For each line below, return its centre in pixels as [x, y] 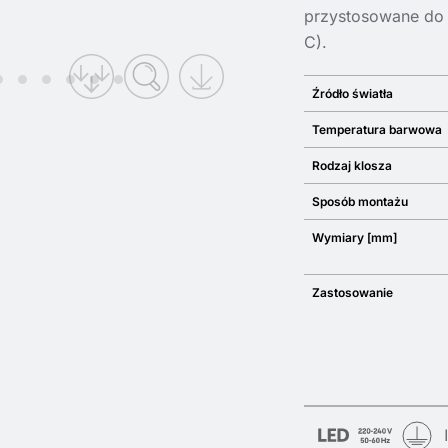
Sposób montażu [360, 201]
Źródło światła [352, 93]
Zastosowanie [352, 292]
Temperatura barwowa [377, 129]
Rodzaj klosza [352, 165]
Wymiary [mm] [354, 237]
